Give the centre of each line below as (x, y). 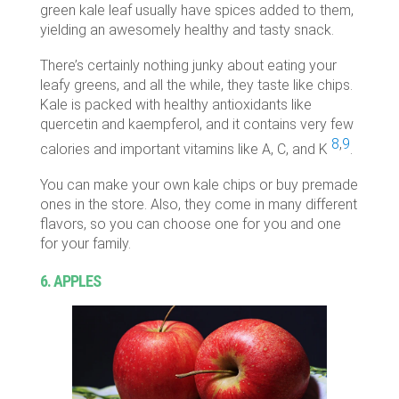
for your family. (85, 244)
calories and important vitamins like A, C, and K (185, 150)
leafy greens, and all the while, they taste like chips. (196, 85)
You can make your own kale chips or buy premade (199, 185)
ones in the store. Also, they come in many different (198, 205)
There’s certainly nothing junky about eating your (188, 66)
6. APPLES (70, 281)
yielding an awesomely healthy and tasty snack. (187, 30)
